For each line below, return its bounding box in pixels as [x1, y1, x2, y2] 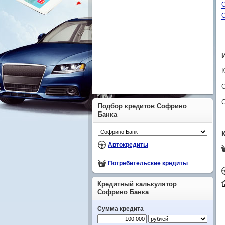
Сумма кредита [97, 205, 144, 212]
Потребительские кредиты [108, 160, 188, 167]
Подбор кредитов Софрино [98, 102, 187, 110]
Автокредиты [108, 141, 148, 148]
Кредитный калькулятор [97, 180, 177, 188]
